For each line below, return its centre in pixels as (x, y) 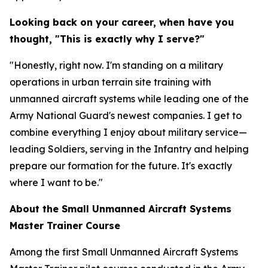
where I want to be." (56, 182)
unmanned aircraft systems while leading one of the (129, 99)
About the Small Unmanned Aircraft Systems (121, 209)
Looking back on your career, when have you (122, 22)
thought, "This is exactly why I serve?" (107, 39)
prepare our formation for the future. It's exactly (121, 166)
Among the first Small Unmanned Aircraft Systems (124, 252)
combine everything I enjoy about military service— (128, 132)
